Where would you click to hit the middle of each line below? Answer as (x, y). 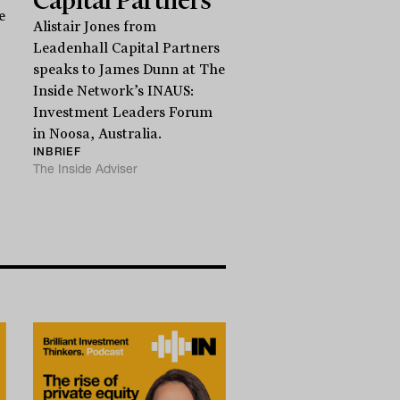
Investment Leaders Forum (123, 112)
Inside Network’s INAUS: (114, 91)
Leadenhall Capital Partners (127, 48)
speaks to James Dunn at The (129, 69)
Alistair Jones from (95, 26)
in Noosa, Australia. (98, 133)
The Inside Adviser (86, 168)
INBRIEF (58, 151)
